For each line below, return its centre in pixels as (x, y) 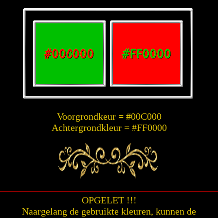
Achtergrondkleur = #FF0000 (109, 127)
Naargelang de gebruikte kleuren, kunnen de (109, 211)
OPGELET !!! (109, 200)
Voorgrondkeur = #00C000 (109, 116)
